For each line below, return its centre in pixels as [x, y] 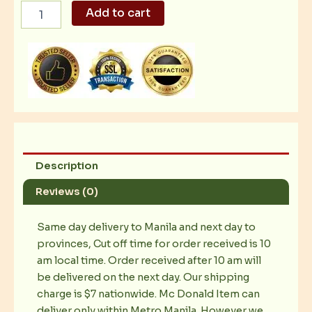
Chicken [41, 21]
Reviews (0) [67, 192]
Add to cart [118, 13]
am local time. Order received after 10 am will [149, 260]
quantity [41, 49]
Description [67, 165]
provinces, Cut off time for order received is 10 [154, 243]
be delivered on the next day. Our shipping [143, 277]
